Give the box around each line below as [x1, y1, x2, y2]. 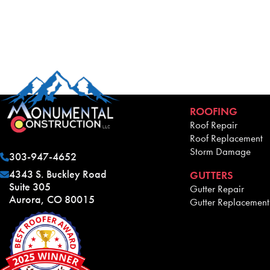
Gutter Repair [190, 182, 244, 195]
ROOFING [190, 104, 237, 118]
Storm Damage [190, 145, 251, 157]
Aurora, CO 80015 [9, 193, 95, 207]
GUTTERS [190, 168, 233, 182]
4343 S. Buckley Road [9, 168, 107, 181]
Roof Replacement [190, 131, 263, 144]
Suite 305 [9, 180, 51, 194]
